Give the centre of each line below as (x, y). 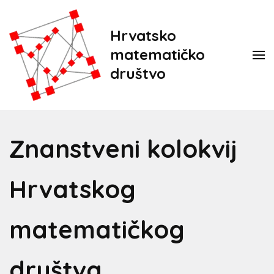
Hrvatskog (72, 189)
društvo (138, 73)
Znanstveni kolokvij (123, 149)
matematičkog (97, 229)
